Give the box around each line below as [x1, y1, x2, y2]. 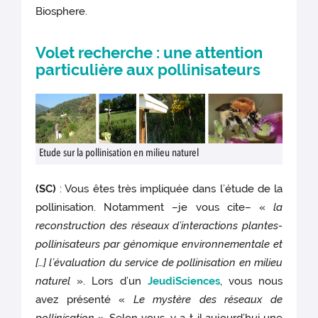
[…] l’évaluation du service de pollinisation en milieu [35, 256, 283, 270]
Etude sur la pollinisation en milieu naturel [39, 148, 199, 160]
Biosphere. [35, 5, 88, 18]
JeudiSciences [147, 275, 220, 288]
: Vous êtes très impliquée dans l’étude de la [56, 182, 283, 196]
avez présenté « [35, 293, 133, 307]
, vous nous [219, 275, 283, 288]
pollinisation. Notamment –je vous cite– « [35, 201, 273, 214]
